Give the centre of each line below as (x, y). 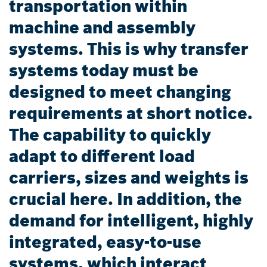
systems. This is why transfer (129, 49)
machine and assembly (102, 28)
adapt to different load (102, 156)
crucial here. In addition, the (125, 199)
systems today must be (104, 71)
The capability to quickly (110, 135)
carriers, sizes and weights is (129, 178)
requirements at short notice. (131, 114)
